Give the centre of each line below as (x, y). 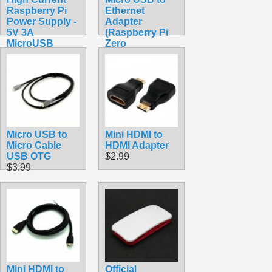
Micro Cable (34, 145)
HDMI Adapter (137, 145)
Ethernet (125, 10)
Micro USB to (37, 134)
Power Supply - (42, 21)
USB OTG (29, 156)
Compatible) (133, 54)
